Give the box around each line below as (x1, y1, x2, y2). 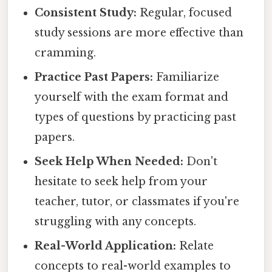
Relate (176, 239, 214, 253)
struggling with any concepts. (35, 214, 197, 228)
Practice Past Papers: (35, 70, 154, 84)
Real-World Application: (35, 239, 177, 253)
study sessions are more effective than (35, 25, 244, 39)
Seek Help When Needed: (35, 154, 184, 168)
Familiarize (153, 70, 220, 84)
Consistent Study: (35, 5, 137, 19)
